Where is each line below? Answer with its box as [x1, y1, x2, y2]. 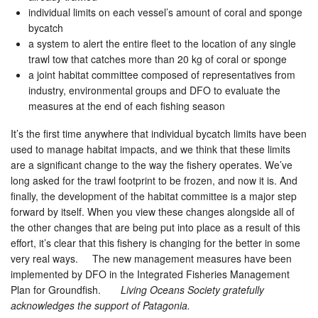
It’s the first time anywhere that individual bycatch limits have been [11, 126, 307, 141]
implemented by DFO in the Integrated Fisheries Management [11, 267, 290, 282]
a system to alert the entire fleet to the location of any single [28, 36, 296, 51]
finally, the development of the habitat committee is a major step [11, 189, 297, 204]
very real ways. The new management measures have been [11, 251, 292, 266]
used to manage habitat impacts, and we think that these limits [11, 142, 290, 157]
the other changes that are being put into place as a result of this [11, 220, 300, 235]
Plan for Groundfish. [11, 283, 121, 297]
